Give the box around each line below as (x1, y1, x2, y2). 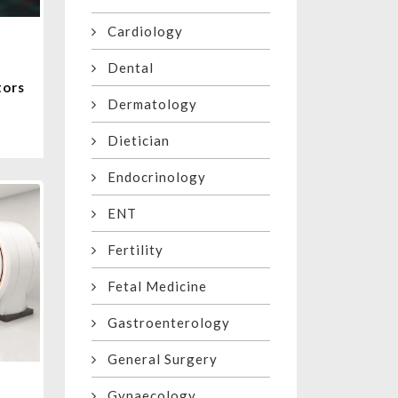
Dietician (97, 132, 170, 149)
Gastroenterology (97, 314, 230, 331)
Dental (97, 60, 154, 76)
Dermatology (97, 96, 197, 113)
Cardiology (97, 23, 183, 40)
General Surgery (97, 351, 218, 368)
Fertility (97, 242, 163, 259)
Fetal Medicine (97, 278, 207, 295)
